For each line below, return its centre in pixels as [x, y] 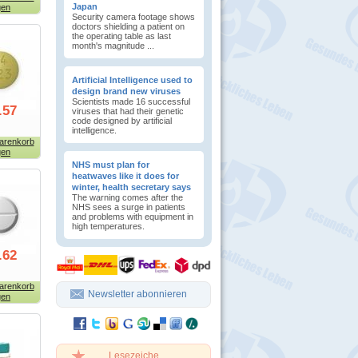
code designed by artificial [122, 121]
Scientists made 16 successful [131, 101]
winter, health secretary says [131, 187]
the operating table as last [121, 36]
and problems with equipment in [133, 217]
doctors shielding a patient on [128, 26]
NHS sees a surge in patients [129, 207]
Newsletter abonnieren [137, 294]
